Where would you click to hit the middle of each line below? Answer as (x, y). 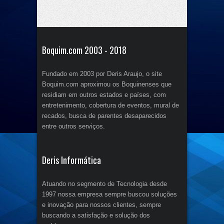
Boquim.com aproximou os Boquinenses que (107, 84)
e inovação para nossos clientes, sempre (101, 204)
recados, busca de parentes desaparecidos (104, 115)
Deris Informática (71, 160)
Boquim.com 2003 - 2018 (84, 50)
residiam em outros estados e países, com (104, 94)
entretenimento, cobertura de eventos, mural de (110, 105)
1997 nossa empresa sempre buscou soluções (109, 194)
